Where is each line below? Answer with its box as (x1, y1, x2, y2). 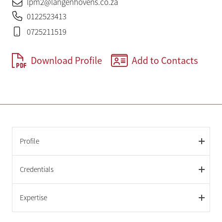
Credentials (19, 165, 54, 174)
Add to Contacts (131, 54, 198, 67)
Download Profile (30, 54, 102, 67)
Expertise (19, 193, 47, 203)
